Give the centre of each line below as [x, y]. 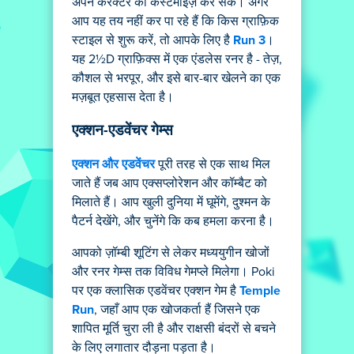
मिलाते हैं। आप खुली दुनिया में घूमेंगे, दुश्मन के [171, 203]
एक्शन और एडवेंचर [113, 165]
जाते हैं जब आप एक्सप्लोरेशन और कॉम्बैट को [169, 184]
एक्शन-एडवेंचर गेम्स [122, 130]
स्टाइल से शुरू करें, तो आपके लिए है [153, 40]
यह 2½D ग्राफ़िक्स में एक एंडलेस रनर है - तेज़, [177, 59]
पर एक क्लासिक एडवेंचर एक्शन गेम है [156, 291]
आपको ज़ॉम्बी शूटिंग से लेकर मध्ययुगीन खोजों [171, 253]
